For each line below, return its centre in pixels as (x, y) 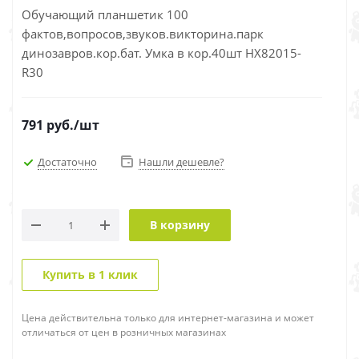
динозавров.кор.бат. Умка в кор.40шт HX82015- (161, 53)
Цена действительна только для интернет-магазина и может (168, 318)
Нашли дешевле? (182, 162)
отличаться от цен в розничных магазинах (124, 332)
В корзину (180, 225)
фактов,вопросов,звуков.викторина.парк (143, 34)
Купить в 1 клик (90, 274)
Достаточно (67, 161)
